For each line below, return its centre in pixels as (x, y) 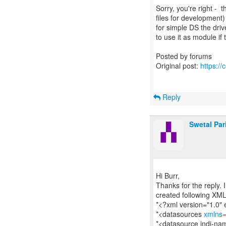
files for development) (190, 18)
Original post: (178, 66)
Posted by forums (184, 56)
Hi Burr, (168, 176)
